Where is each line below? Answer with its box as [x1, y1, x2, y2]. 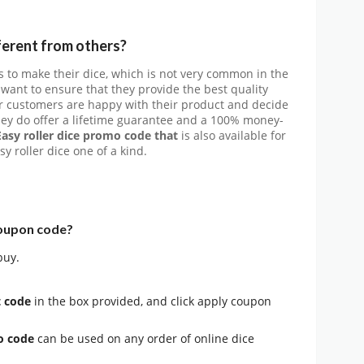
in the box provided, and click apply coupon [31, 292, 271, 309]
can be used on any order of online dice [37, 330, 254, 346]
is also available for [181, 128, 286, 144]
